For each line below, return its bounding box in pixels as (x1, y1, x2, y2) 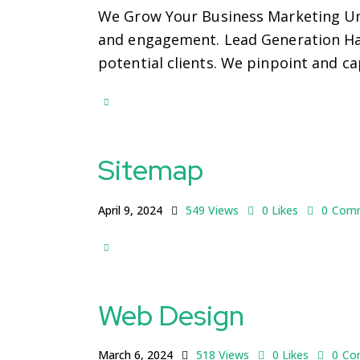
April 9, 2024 (98, 202, 162, 219)
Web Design (98, 296, 244, 334)
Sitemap (98, 151, 203, 190)
